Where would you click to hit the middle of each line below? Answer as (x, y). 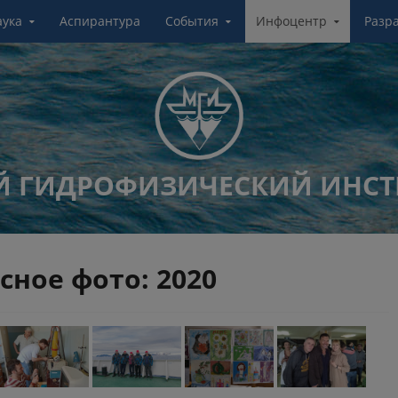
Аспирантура (100, 21)
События (192, 21)
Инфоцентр (291, 21)
